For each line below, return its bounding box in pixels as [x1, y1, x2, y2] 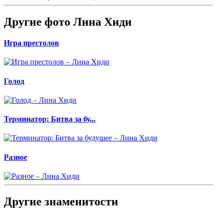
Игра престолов [4, 39, 59, 47]
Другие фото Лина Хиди [4, 15, 132, 28]
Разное [4, 153, 27, 161]
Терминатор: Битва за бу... [4, 115, 95, 124]
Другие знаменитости [4, 195, 118, 208]
